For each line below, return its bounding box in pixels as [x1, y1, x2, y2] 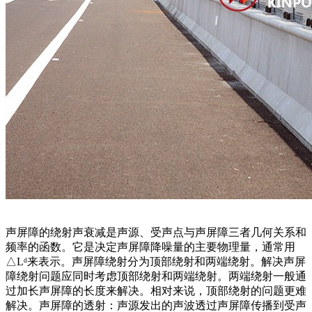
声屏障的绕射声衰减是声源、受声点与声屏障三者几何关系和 [6, 226, 306, 238]
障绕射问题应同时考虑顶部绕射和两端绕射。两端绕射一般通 [6, 270, 306, 282]
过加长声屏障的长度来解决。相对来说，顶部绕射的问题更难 [6, 284, 306, 297]
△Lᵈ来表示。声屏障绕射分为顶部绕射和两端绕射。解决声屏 [6, 255, 306, 267]
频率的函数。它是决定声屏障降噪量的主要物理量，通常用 [6, 240, 295, 253]
